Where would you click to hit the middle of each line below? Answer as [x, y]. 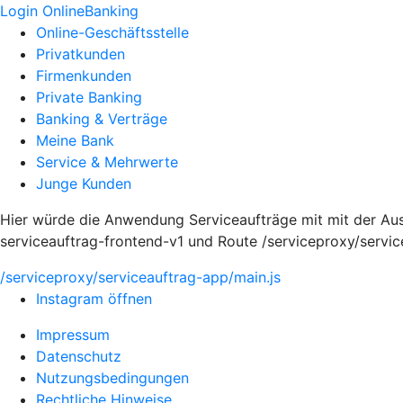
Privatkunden [81, 54]
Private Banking [89, 97]
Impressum [73, 335]
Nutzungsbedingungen [112, 378]
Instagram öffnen [94, 299]
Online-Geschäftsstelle [112, 32]
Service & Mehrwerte [107, 162]
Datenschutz [79, 356]
